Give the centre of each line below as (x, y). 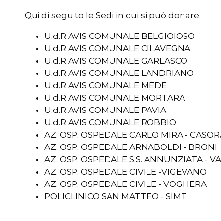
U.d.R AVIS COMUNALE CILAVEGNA (117, 48)
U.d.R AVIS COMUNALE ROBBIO (110, 122)
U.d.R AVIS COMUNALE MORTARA (115, 98)
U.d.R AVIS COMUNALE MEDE (106, 85)
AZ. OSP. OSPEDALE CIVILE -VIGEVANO (126, 172)
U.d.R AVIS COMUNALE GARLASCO (116, 61)
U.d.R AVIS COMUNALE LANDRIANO (119, 73)
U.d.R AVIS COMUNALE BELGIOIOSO (120, 36)
